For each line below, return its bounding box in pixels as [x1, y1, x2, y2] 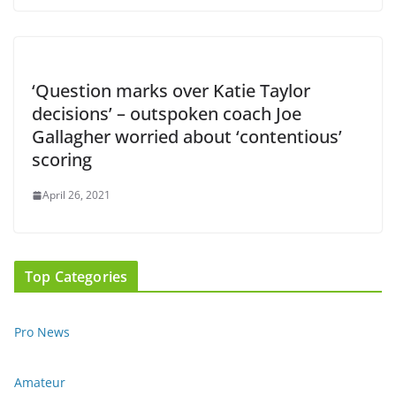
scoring [32, 148, 92, 172]
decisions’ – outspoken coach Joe [32, 102, 301, 126]
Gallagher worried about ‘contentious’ [32, 125, 342, 149]
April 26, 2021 [42, 187, 110, 203]
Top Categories [25, 267, 128, 287]
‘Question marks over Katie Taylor [32, 79, 310, 103]
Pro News [14, 324, 70, 341]
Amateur [14, 374, 65, 392]
